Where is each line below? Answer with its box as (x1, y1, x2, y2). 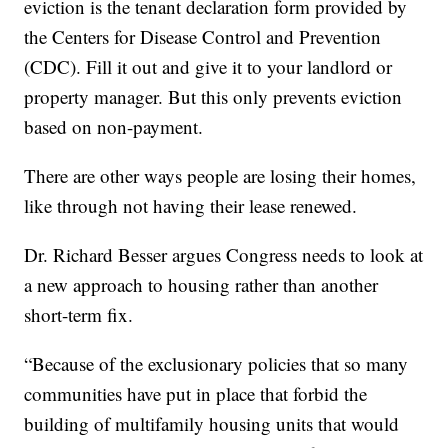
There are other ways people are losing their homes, (24, 162, 417, 188)
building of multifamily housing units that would (24, 410, 400, 436)
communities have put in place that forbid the (24, 380, 368, 406)
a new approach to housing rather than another (24, 271, 379, 297)
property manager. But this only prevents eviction (24, 83, 403, 109)
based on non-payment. (24, 113, 204, 139)
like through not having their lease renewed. (24, 192, 358, 218)
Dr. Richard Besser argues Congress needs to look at (24, 241, 424, 267)
